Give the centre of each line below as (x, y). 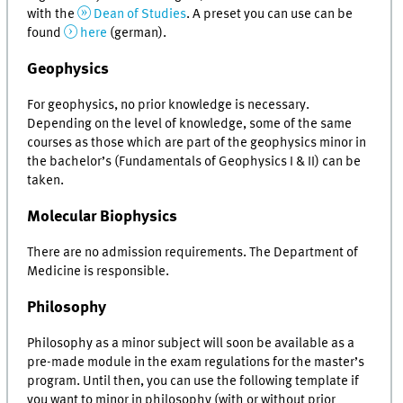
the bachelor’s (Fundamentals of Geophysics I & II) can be (194, 161)
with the (53, 14)
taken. (46, 180)
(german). (138, 33)
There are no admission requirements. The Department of (193, 253)
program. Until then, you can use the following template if (193, 382)
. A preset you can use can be (269, 14)
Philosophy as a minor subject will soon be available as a (191, 344)
